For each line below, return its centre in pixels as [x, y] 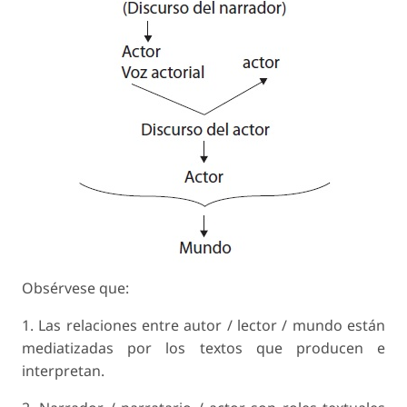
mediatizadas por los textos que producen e [203, 348]
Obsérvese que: [75, 288]
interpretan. [63, 371]
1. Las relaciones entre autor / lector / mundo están [203, 326]
